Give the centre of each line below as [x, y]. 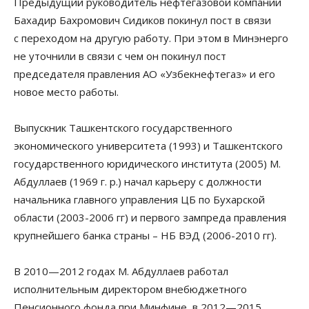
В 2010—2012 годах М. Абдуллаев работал [121, 271]
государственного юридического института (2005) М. [147, 163]
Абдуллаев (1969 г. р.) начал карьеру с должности [138, 181]
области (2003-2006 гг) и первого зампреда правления [150, 217]
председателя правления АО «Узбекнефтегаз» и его [144, 73]
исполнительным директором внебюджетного [130, 289]
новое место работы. [66, 91]
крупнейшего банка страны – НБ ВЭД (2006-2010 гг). [145, 235]
